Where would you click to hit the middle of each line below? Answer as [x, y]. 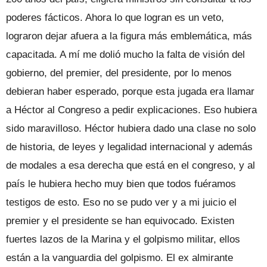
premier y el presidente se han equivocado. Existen [120, 221]
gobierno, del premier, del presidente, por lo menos [119, 73]
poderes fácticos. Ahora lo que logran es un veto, [115, 17]
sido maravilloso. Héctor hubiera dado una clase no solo [131, 128]
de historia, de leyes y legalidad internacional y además [129, 147]
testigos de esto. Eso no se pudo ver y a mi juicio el [121, 202]
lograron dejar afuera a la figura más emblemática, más [129, 36]
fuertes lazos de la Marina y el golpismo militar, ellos [123, 239]
